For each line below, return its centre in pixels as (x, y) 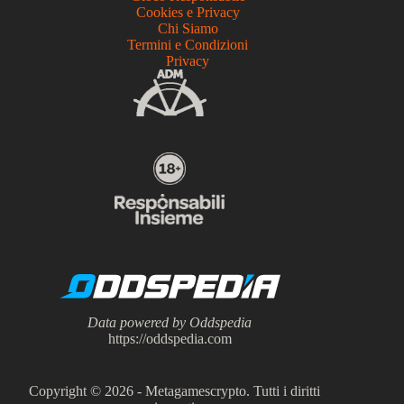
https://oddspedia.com (170, 339)
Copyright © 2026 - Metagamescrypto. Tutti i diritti (174, 391)
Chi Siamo (188, 28)
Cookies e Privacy (188, 12)
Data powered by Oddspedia (170, 323)
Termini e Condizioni (188, 44)
